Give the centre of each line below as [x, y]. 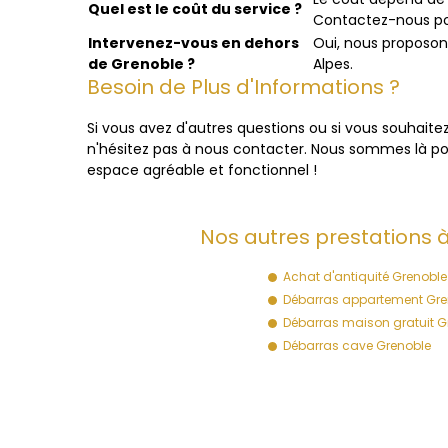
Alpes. [333, 64]
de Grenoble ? [141, 64]
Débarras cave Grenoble [356, 345]
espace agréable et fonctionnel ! [202, 170]
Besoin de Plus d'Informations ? [243, 87]
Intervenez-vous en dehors [193, 43]
